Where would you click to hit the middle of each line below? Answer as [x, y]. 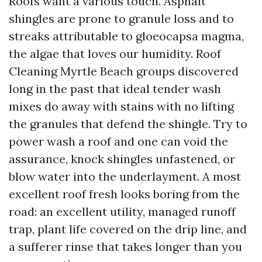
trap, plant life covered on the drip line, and [128, 229]
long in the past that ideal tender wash [115, 89]
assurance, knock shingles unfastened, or [122, 159]
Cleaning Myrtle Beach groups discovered [124, 71]
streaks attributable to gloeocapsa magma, [126, 36]
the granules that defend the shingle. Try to [128, 124]
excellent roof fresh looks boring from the [124, 194]
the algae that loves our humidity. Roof [115, 54]
